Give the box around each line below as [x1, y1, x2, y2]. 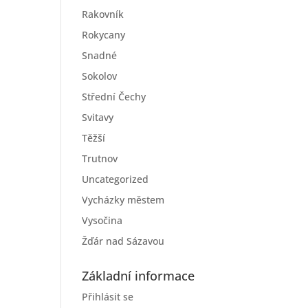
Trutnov [82, 152, 118, 165]
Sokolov [82, 69, 118, 82]
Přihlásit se [82, 290, 134, 303]
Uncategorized [82, 173, 149, 186]
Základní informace [82, 267, 195, 284]
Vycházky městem [82, 193, 165, 206]
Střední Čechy [82, 90, 146, 103]
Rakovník [82, 8, 124, 21]
